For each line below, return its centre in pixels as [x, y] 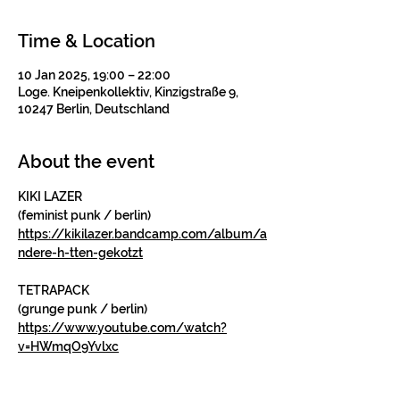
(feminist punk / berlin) [84, 215]
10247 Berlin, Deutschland [94, 109]
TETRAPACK [54, 290]
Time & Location [87, 41]
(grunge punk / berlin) [83, 309]
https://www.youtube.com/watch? [122, 328]
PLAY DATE [50, 384]
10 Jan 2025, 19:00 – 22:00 [94, 75]
